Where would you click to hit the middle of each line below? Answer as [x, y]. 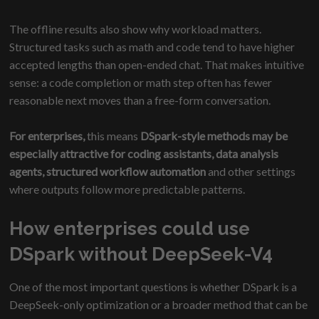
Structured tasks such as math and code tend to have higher [152, 47]
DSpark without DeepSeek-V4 [141, 255]
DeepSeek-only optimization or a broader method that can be [159, 305]
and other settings [251, 172]
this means [113, 136]
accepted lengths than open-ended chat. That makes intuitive [157, 65]
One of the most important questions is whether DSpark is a [153, 287]
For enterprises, [48, 136]
